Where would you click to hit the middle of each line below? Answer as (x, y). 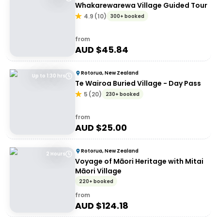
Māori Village (98, 171)
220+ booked (96, 181)
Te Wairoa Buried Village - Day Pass (138, 83)
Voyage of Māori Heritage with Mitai (139, 161)
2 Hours (56, 154)
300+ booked (127, 16)
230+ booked (123, 94)
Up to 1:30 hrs (49, 76)
